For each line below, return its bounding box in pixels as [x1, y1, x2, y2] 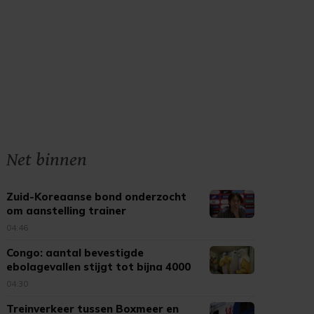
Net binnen [6, 149, 88, 171]
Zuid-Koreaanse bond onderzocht [6, 190, 187, 203]
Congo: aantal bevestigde [6, 246, 144, 259]
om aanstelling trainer [6, 204, 127, 217]
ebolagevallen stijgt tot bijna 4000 [6, 260, 191, 273]
